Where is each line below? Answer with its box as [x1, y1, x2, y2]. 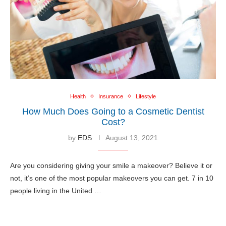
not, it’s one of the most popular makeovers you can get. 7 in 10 [10, 174, 213, 182]
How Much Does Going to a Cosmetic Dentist [22, 106, 204, 117]
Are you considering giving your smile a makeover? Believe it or [10, 161, 212, 169]
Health [70, 93, 86, 99]
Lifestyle [136, 93, 156, 99]
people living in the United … [10, 186, 101, 195]
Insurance [98, 93, 123, 99]
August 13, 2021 [105, 133, 158, 142]
